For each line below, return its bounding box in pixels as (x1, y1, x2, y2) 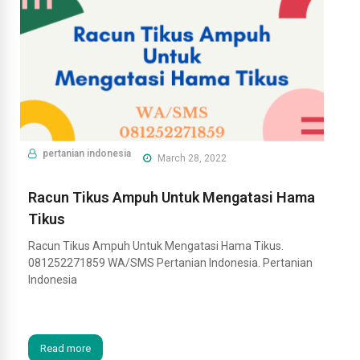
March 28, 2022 (155, 152, 227, 164)
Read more (40, 342, 91, 354)
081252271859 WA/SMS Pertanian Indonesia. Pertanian (28, 256, 313, 269)
